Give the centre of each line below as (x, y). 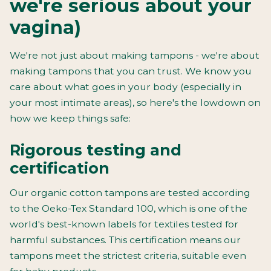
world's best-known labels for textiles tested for (124, 224)
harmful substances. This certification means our (125, 240)
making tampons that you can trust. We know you (131, 71)
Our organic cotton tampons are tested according (130, 193)
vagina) (45, 28)
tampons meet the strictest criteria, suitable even (128, 256)
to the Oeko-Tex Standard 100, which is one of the (129, 209)
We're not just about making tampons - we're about (135, 56)
